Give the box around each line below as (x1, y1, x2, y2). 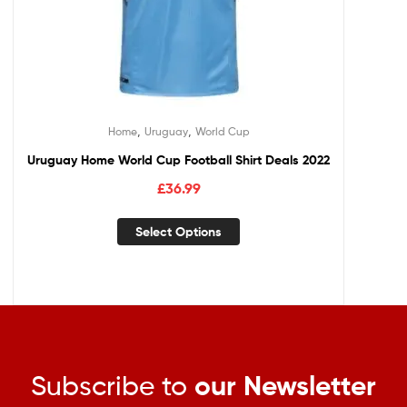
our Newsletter (194, 369, 376, 403)
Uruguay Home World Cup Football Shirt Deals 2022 (27, 152, 330, 169)
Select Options (135, 223, 222, 241)
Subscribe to (31, 369, 194, 402)
